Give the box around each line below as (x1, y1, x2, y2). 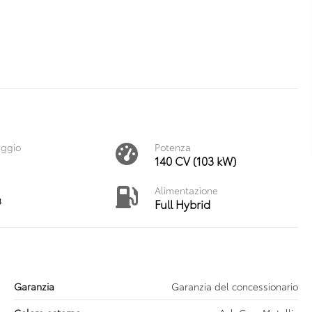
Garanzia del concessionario (171, 279, 298, 293)
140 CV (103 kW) (154, 153, 236, 169)
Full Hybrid (154, 196, 210, 212)
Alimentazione (154, 183, 218, 197)
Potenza (154, 140, 191, 154)
